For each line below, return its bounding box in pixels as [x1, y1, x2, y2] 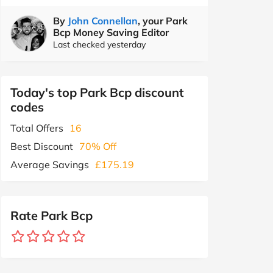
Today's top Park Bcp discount [10, 84, 184, 100]
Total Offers [10, 121, 63, 134]
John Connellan [68, 14, 138, 27]
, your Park [138, 14, 188, 27]
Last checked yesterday [53, 38, 146, 50]
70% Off [79, 140, 116, 152]
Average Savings [10, 158, 89, 171]
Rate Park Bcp [10, 207, 93, 223]
